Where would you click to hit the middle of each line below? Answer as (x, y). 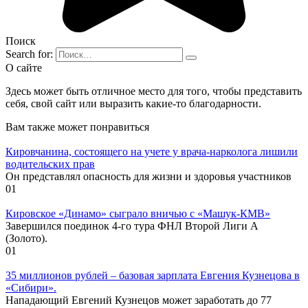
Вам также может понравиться (77, 126)
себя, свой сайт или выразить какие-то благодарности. (133, 103)
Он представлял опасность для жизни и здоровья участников (148, 176)
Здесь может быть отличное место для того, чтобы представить (154, 91)
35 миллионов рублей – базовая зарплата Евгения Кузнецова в (153, 275)
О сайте (24, 67)
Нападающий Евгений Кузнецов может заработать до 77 (139, 300)
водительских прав (50, 164)
